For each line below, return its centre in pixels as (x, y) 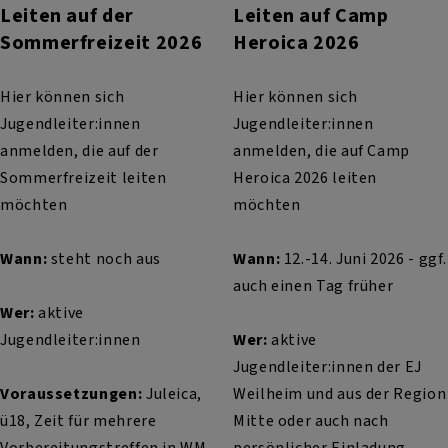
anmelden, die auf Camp (321, 151)
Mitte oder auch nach (310, 421)
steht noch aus (104, 259)
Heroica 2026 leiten (305, 178)
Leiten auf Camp (310, 16)
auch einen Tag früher (315, 286)
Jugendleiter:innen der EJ (327, 367)
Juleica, (172, 394)
